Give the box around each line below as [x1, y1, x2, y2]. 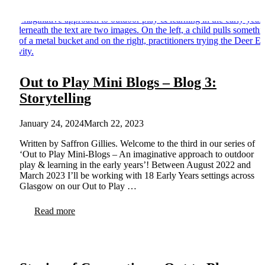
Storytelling [20, 91, 91, 106]
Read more [34, 206, 75, 216]
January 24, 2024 [20, 118, 84, 129]
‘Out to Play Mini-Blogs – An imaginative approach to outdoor [20, 149, 254, 160]
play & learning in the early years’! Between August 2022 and [20, 160, 251, 170]
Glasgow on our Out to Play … [20, 181, 137, 192]
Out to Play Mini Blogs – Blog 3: [20, 75, 216, 91]
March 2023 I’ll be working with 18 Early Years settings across [20, 170, 254, 181]
